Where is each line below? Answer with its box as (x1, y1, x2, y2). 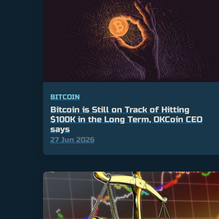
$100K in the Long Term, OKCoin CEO (50, 114, 202, 125)
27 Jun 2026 (50, 135, 94, 145)
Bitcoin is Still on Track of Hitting (50, 105, 190, 115)
